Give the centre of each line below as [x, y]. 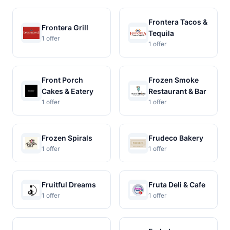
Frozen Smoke [174, 80]
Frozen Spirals [67, 138]
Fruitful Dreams [69, 185]
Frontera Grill [65, 27]
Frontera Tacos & [178, 22]
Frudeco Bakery [176, 138]
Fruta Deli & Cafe [177, 185]
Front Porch [62, 80]
